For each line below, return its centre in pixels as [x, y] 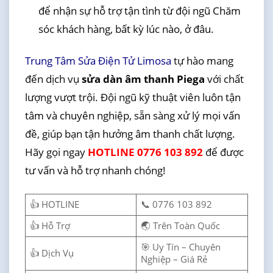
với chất [224, 79]
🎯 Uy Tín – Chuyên [181, 247]
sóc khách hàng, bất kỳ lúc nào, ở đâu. [126, 29]
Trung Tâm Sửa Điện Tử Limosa [98, 61]
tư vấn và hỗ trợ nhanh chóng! [95, 171]
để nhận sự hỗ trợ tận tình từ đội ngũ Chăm [139, 11]
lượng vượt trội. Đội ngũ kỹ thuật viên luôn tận [133, 97]
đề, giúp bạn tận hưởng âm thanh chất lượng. [130, 134]
